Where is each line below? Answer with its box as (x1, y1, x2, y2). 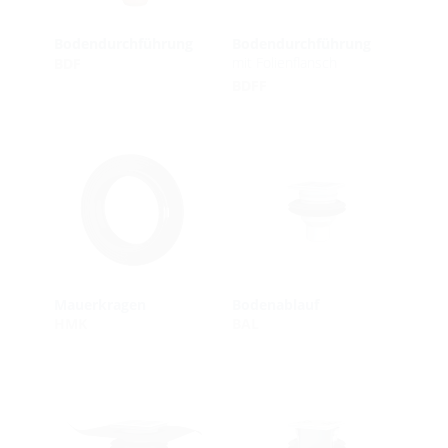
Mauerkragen (53, 294, 146, 314)
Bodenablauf (231, 294, 319, 314)
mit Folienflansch (231, 52, 337, 72)
